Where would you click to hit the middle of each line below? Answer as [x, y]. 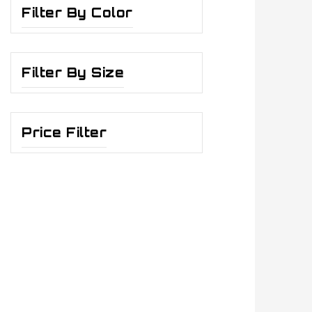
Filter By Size [73, 73]
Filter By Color [77, 13]
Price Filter [64, 133]
